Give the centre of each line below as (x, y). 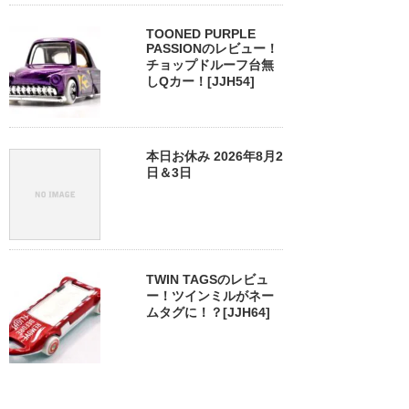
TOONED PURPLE (201, 33)
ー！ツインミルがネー (210, 295)
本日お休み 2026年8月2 (215, 157)
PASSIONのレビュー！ (212, 48)
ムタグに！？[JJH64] (208, 312)
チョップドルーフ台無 (210, 64)
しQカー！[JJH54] (200, 81)
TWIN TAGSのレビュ (207, 279)
